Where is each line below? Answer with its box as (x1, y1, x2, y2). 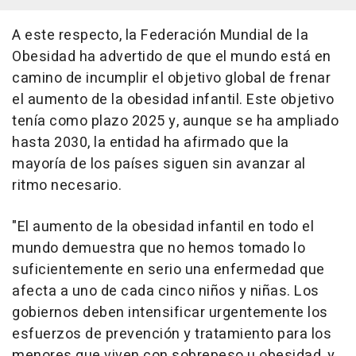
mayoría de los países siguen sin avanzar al (12, 153, 306, 176)
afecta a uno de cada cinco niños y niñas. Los (12, 281, 319, 303)
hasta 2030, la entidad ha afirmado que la (12, 132, 289, 154)
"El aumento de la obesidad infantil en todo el (12, 216, 314, 238)
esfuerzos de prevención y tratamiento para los (12, 323, 331, 346)
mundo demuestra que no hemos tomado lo (12, 238, 305, 260)
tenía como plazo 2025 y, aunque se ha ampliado (12, 110, 339, 133)
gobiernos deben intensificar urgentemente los (12, 302, 328, 324)
